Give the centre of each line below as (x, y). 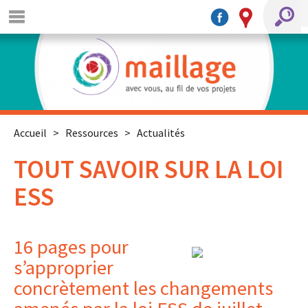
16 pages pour (71, 247)
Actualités (161, 133)
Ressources (92, 133)
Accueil (30, 133)
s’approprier (64, 268)
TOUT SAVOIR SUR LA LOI (148, 169)
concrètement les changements (143, 288)
